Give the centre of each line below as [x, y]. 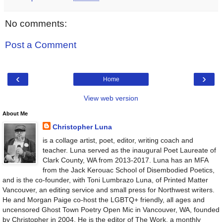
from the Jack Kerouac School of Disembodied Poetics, [128, 170]
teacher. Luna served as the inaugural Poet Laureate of [129, 150]
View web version [111, 98]
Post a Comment [41, 45]
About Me [15, 113]
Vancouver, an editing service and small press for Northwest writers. [109, 190]
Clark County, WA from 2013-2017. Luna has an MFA [125, 160]
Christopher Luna [82, 127]
